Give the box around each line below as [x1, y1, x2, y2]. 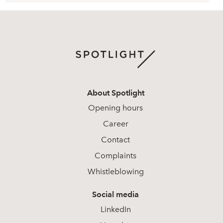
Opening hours [88, 103, 143, 113]
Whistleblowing [87, 167, 144, 177]
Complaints [95, 151, 136, 161]
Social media [92, 190, 139, 200]
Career [103, 119, 128, 129]
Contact [101, 135, 130, 145]
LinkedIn [100, 205, 131, 215]
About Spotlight [87, 88, 144, 98]
